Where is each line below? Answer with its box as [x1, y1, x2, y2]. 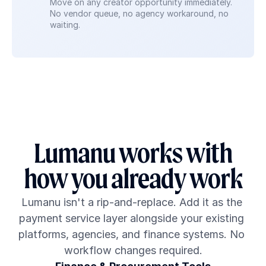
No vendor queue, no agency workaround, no [50, 8, 229, 18]
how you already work [24, 167, 242, 195]
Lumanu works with [34, 141, 232, 170]
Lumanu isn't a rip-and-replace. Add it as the [21, 196, 242, 208]
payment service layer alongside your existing [19, 212, 244, 224]
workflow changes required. [64, 244, 202, 256]
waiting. [50, 20, 80, 30]
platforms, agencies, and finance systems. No [18, 228, 245, 240]
